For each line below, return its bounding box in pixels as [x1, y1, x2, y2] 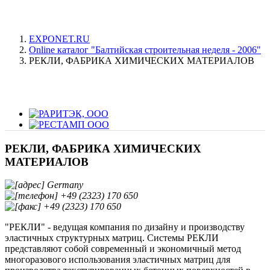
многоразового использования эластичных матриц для [5, 254, 230, 265]
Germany [45, 180, 83, 190]
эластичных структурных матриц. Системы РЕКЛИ [5, 233, 219, 243]
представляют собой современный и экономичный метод [5, 243, 241, 254]
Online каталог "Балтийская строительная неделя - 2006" [29, 45, 261, 55]
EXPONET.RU [29, 34, 90, 44]
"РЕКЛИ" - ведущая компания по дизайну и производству [5, 222, 245, 233]
